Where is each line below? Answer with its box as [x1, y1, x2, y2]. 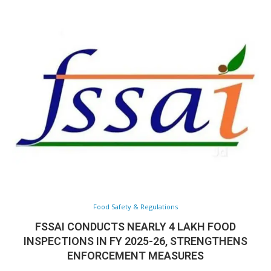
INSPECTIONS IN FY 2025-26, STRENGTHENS [24, 235, 247, 247]
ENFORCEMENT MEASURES [67, 249, 204, 262]
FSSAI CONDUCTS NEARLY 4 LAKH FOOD [35, 220, 236, 233]
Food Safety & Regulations [93, 202, 178, 211]
